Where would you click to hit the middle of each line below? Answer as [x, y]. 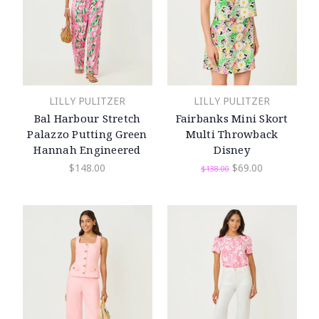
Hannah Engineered [87, 150]
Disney [232, 150]
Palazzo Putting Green [87, 134]
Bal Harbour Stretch [87, 119]
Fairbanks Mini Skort [232, 119]
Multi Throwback [232, 134]
